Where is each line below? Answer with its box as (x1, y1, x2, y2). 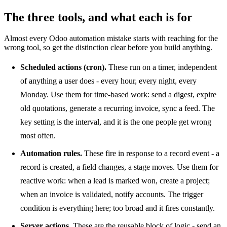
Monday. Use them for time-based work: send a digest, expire (20, 90, 216, 99)
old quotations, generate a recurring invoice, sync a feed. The (20, 104, 215, 113)
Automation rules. (20, 149, 82, 158)
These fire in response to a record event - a (82, 149, 219, 158)
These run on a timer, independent (106, 63, 217, 72)
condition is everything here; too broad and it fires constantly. (20, 204, 215, 213)
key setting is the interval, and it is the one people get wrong (20, 118, 211, 127)
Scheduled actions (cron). (20, 63, 106, 72)
